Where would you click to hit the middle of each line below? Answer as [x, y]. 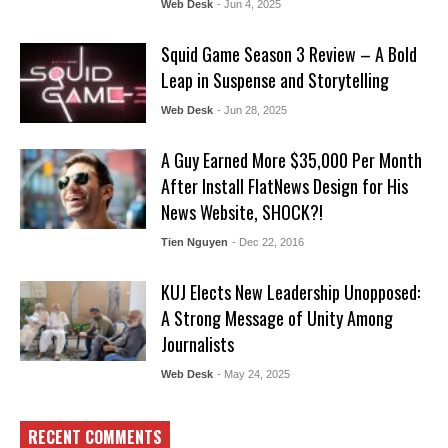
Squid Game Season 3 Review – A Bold [288, 54]
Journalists [197, 344]
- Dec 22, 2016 [267, 242]
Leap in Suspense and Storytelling [274, 80]
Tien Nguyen [194, 242]
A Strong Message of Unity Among [276, 318]
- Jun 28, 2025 [251, 110]
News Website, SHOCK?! [241, 212]
